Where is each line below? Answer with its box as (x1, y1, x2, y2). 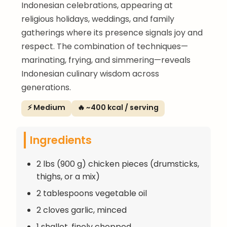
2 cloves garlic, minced (36, 204, 127, 216)
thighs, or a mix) (36, 170, 100, 182)
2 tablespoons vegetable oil (36, 187, 147, 199)
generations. (21, 81, 71, 93)
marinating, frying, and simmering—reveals (21, 54, 191, 66)
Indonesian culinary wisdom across (21, 67, 159, 80)
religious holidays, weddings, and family (21, 13, 174, 25)
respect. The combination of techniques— (21, 40, 188, 52)
